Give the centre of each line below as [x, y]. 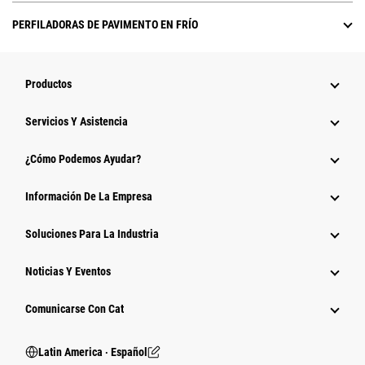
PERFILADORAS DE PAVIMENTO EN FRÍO [105, 25]
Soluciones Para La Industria [92, 234]
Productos [48, 84]
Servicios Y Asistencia [77, 122]
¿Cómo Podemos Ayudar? [83, 159]
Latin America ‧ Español [93, 352]
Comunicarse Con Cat [75, 309]
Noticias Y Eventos [68, 272]
